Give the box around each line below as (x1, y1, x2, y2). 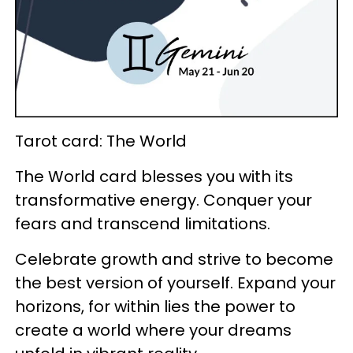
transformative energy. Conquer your (15, 188, 312, 211)
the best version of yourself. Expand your (15, 271, 336, 294)
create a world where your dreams (15, 318, 292, 341)
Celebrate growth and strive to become (15, 247, 333, 270)
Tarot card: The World (15, 129, 187, 152)
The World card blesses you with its (15, 165, 293, 188)
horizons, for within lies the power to (15, 295, 295, 318)
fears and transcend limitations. (15, 212, 270, 235)
